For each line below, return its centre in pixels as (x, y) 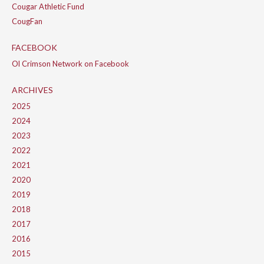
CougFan (27, 22)
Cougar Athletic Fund (48, 7)
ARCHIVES (32, 90)
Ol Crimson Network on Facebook (70, 64)
